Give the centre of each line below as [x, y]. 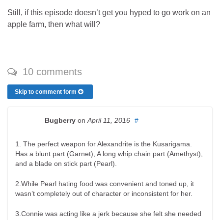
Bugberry [60, 120]
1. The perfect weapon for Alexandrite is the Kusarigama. [104, 144]
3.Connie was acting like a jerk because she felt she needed [108, 213]
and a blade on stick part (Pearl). [66, 163]
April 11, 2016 [109, 120]
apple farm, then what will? [54, 24]
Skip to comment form [46, 92]
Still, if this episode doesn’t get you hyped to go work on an [109, 12]
